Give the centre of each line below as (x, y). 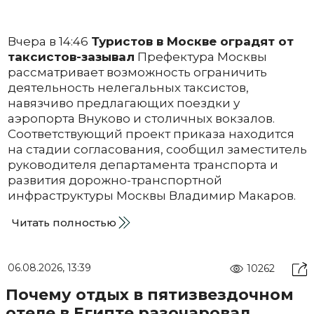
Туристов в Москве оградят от (192, 41)
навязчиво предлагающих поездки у (123, 103)
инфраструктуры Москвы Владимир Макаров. (151, 195)
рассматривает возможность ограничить (137, 72)
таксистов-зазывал (71, 56)
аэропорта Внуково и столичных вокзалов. (141, 118)
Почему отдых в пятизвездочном (149, 294)
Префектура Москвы (200, 56)
